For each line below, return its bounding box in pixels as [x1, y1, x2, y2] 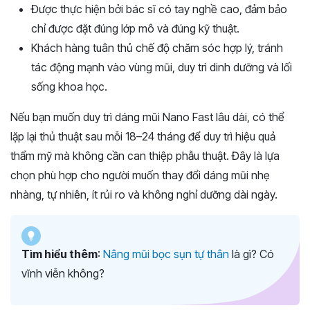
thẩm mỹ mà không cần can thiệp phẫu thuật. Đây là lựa [10, 149, 280, 163]
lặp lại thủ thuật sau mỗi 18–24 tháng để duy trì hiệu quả [10, 129, 275, 144]
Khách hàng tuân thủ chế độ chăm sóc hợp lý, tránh [31, 41, 283, 55]
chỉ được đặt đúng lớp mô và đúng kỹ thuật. [31, 21, 239, 36]
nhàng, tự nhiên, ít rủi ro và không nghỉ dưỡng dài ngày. [10, 188, 277, 202]
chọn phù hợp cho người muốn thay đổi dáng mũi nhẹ [10, 168, 270, 183]
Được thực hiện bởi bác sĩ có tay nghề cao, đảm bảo [31, 2, 287, 17]
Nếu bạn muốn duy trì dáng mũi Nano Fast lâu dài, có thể [10, 110, 284, 125]
